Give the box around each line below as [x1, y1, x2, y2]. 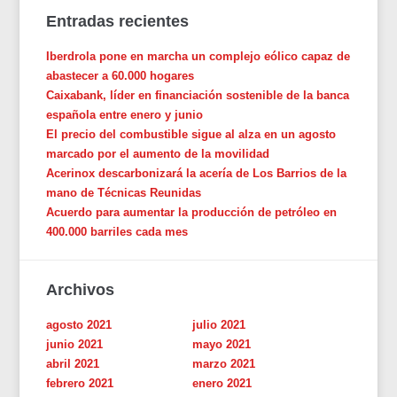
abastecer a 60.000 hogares [46, 68, 195, 82]
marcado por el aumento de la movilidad [46, 146, 270, 160]
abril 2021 [46, 356, 100, 370]
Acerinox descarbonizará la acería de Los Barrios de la [46, 166, 347, 180]
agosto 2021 [46, 317, 113, 331]
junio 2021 [46, 337, 104, 351]
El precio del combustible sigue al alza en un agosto [46, 127, 337, 141]
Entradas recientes [46, 12, 190, 30]
